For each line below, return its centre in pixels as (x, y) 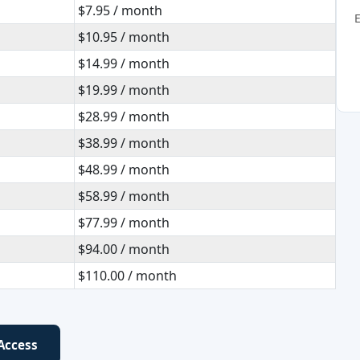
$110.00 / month (127, 276)
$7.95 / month (120, 10)
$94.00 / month (124, 249)
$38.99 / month (124, 143)
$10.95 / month (124, 37)
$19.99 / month (124, 90)
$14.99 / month (124, 63)
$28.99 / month (124, 117)
